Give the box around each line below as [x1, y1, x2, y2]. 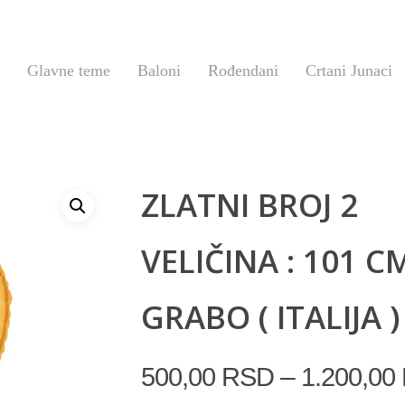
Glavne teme [27, 61, 111, 80]
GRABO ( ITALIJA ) [140, 296, 400, 338]
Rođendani [208, 61, 279, 80]
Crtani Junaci [306, 61, 393, 80]
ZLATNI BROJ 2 [140, 184, 358, 226]
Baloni [137, 61, 182, 80]
